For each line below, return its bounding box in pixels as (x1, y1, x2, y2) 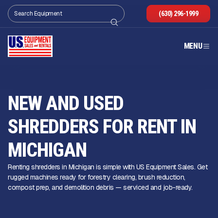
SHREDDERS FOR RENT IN (8, 115, 196, 138)
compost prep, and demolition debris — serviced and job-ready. (8, 183, 193, 192)
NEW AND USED (8, 92, 124, 115)
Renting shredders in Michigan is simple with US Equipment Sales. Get (8, 163, 207, 171)
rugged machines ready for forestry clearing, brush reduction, (8, 173, 185, 182)
